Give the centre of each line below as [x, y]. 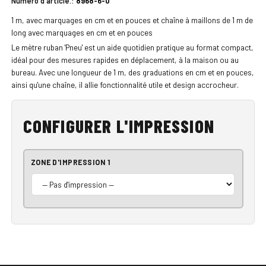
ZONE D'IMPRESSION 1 [70, 162]
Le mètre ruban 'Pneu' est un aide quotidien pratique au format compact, [132, 47]
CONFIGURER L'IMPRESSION [119, 126]
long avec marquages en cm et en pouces [82, 32]
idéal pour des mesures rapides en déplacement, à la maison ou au [125, 60]
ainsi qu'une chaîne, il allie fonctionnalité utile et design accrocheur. [125, 85]
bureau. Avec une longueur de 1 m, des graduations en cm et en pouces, [132, 72]
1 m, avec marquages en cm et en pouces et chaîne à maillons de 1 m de [132, 20]
